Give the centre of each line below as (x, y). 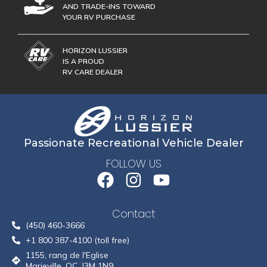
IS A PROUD (83, 61)
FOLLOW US (133, 164)
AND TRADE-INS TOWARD (109, 6)
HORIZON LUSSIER (95, 50)
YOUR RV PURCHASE (99, 17)
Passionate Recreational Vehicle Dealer (133, 143)
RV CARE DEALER (93, 72)
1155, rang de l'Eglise (67, 255)
